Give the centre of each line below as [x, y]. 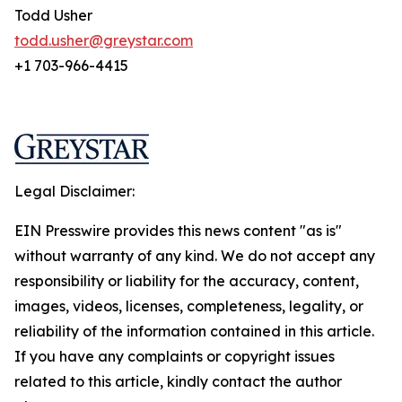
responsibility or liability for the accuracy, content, [187, 281]
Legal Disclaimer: [74, 191]
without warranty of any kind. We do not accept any [195, 256]
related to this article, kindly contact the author [178, 381]
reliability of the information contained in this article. [194, 331]
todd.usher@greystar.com [104, 40]
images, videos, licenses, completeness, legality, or [189, 306]
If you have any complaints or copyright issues [175, 356]
